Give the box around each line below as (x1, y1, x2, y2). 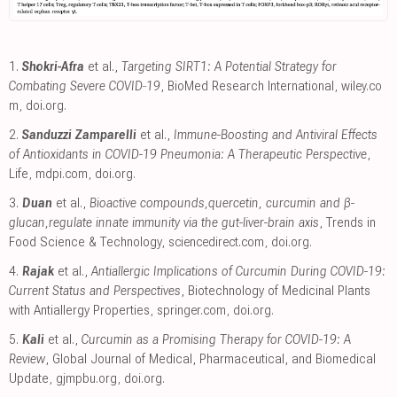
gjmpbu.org (56, 370, 117, 386)
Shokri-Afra (22, 58, 84, 74)
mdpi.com (35, 165, 88, 182)
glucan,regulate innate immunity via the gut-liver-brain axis (9, 214, 319, 230)
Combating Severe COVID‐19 (9, 77, 160, 94)
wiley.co (341, 77, 382, 94)
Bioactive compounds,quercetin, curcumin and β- (90, 194, 354, 211)
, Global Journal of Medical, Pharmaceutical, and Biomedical (45, 350, 376, 367)
